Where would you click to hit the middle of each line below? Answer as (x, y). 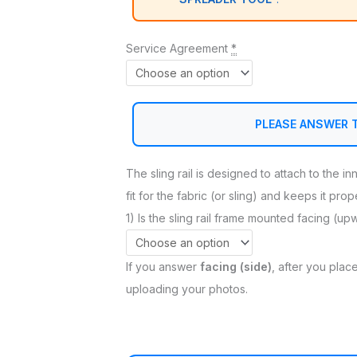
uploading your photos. (187, 289)
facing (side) (236, 267)
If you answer (163, 267)
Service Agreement (177, 49)
